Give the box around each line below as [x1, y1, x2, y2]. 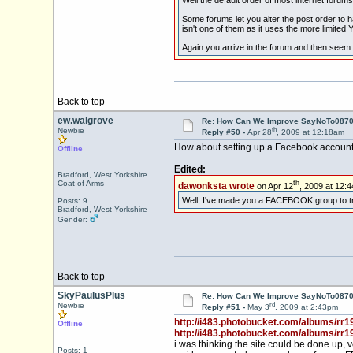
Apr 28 [247, 128, 272, 137]
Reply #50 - [201, 128, 247, 137]
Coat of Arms [57, 188, 104, 196]
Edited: [173, 164, 206, 176]
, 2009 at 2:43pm [274, 303, 338, 312]
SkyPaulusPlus [57, 290, 125, 301]
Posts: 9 [57, 205, 87, 214]
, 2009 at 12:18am [276, 128, 344, 137]
